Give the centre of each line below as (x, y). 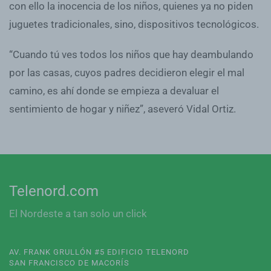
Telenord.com (54, 191)
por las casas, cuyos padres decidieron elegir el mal (127, 72)
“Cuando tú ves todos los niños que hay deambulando (131, 54)
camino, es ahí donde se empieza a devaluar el (114, 90)
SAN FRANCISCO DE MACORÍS (69, 263)
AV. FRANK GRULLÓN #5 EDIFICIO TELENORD (99, 252)
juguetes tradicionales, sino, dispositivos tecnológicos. (134, 24)
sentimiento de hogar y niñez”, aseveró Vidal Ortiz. (122, 109)
